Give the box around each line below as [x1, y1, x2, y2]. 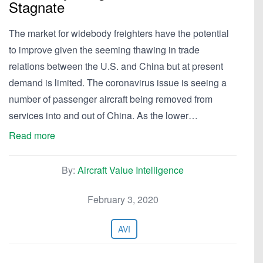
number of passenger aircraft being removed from [9, 92, 213, 106]
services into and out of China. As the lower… [9, 109, 198, 122]
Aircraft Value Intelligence [77, 163, 184, 177]
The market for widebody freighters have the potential [9, 26, 229, 40]
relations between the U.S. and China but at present [9, 59, 223, 73]
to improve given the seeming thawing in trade [9, 43, 200, 56]
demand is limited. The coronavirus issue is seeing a [9, 76, 227, 89]
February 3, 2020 [87, 193, 159, 206]
